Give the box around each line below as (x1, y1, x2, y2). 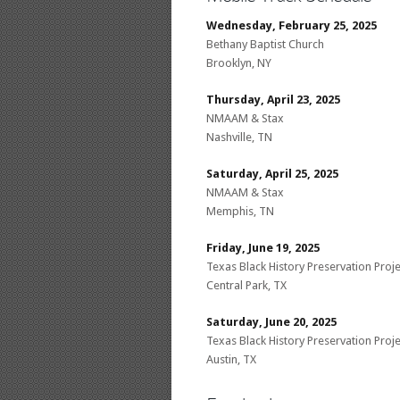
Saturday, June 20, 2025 (206, 314, 337, 329)
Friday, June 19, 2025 (206, 240, 320, 254)
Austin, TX (206, 352, 256, 366)
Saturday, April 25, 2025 (206, 166, 338, 180)
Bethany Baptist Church (206, 37, 324, 51)
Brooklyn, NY (206, 55, 271, 70)
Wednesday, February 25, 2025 (206, 18, 377, 32)
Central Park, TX (206, 278, 287, 292)
